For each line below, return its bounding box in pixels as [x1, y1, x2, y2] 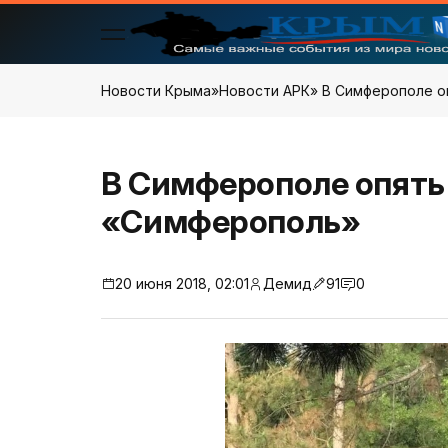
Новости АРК [218, 82, 310, 99]
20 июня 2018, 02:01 [114, 275, 249, 292]
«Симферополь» [100, 202, 361, 241]
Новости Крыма [100, 82, 211, 99]
